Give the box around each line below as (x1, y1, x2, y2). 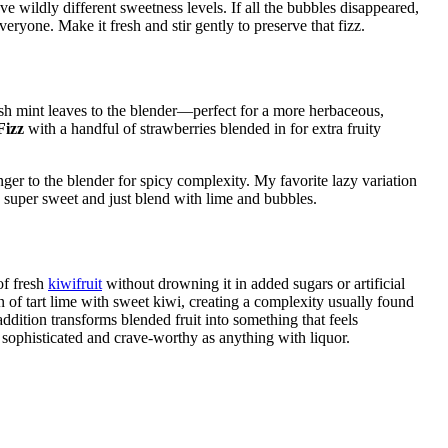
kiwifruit (48, 274, 102, 292)
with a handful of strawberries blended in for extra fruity (24, 119, 381, 137)
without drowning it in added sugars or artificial (102, 274, 405, 292)
